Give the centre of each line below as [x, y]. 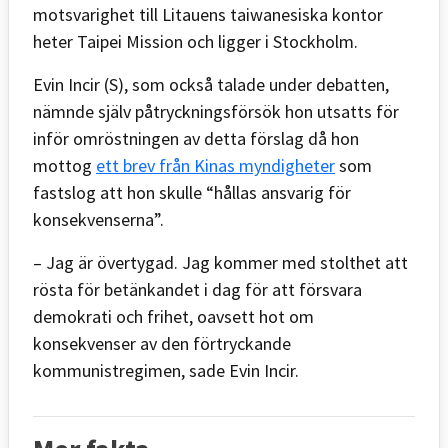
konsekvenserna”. [100, 219]
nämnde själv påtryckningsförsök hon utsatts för [216, 111]
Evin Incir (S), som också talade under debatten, [211, 84]
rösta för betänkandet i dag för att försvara [197, 289]
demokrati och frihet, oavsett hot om [173, 316]
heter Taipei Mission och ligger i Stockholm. [213, 41]
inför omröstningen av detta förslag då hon [196, 138]
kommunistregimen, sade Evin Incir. [170, 370]
